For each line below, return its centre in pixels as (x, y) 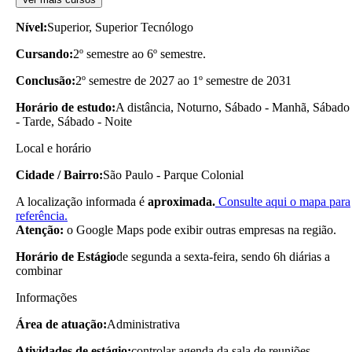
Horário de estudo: (66, 107)
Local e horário (53, 148)
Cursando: (44, 53)
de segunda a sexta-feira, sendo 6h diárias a (223, 256)
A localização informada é (82, 201)
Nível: (31, 27)
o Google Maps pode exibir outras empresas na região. (200, 229)
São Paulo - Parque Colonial (173, 174)
